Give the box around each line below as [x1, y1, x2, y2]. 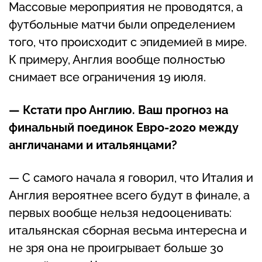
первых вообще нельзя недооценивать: [9, 205, 232, 220]
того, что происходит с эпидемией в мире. [9, 35, 247, 49]
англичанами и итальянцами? [9, 137, 180, 152]
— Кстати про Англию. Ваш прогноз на [9, 102, 228, 117]
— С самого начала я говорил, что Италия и [9, 170, 253, 185]
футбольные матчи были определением [9, 17, 235, 32]
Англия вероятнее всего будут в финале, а [9, 188, 250, 202]
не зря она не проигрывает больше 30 [9, 240, 223, 255]
